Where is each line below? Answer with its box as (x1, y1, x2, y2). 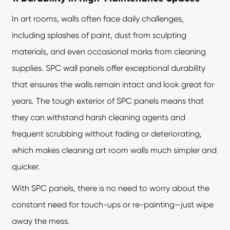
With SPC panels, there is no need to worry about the (12, 183, 210, 194)
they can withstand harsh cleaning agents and (12, 112, 186, 123)
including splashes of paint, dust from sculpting (12, 30, 187, 41)
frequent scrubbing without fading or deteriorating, (12, 129, 202, 139)
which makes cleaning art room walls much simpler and (12, 145, 217, 156)
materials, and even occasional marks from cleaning (12, 47, 206, 57)
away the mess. (12, 216, 70, 226)
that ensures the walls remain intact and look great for (12, 80, 215, 90)
